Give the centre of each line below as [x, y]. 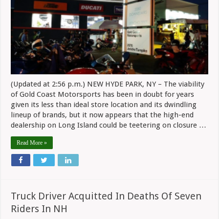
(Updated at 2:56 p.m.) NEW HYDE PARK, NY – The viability [108, 84]
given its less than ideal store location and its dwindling [104, 104]
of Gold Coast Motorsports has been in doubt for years [103, 94]
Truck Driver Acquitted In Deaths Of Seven [106, 196]
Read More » [32, 142]
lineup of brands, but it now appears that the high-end [102, 115]
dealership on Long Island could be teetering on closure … [109, 125]
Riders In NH [39, 208]
